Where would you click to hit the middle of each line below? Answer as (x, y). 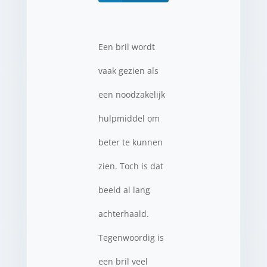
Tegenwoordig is (131, 237)
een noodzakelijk (131, 94)
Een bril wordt (126, 46)
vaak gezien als (128, 70)
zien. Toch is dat (131, 166)
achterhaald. (123, 213)
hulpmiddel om (129, 118)
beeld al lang (124, 190)
